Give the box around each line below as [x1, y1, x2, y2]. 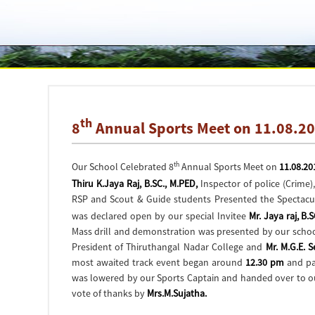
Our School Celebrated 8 [71, 160, 174, 173]
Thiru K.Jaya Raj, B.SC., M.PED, [71, 177, 198, 190]
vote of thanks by [71, 287, 147, 300]
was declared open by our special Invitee [71, 210, 249, 222]
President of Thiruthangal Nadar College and [71, 240, 266, 253]
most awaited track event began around [71, 256, 246, 269]
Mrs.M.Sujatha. [146, 287, 207, 300]
